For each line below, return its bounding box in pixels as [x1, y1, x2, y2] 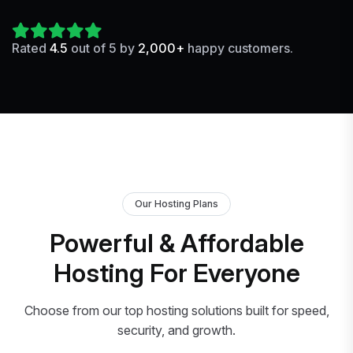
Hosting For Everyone [53, 257, 300, 288]
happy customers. [184, 39, 293, 56]
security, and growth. [117, 321, 236, 338]
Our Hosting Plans [135, 197, 218, 210]
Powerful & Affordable [49, 227, 304, 258]
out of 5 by [68, 39, 138, 56]
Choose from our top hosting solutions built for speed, [24, 302, 329, 318]
